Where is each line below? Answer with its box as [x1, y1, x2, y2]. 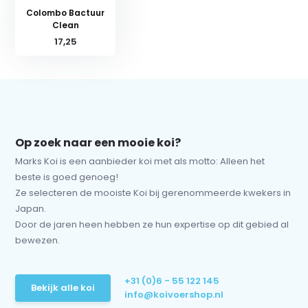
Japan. [15, 202, 47, 216]
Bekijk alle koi [31, 281, 96, 295]
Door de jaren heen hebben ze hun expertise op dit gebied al [15, 218, 289, 232]
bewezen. [15, 234, 60, 247]
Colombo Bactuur [26, 7, 105, 19]
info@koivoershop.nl [124, 288, 224, 302]
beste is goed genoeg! [15, 170, 119, 184]
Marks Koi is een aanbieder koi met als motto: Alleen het [15, 155, 265, 168]
